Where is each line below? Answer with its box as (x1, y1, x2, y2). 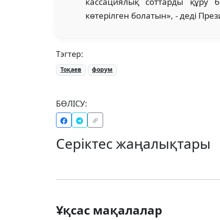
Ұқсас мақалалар (56, 201, 162, 218)
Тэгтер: (56, 49, 83, 60)
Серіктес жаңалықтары (56, 134, 211, 153)
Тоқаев (60, 65, 82, 74)
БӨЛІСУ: (56, 98, 87, 109)
